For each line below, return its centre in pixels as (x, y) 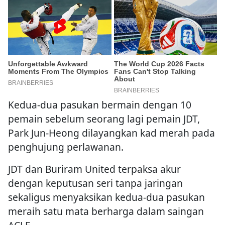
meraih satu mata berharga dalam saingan (106, 211)
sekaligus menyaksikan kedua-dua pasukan (106, 197)
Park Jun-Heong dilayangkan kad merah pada (111, 133)
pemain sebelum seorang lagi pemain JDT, (104, 119)
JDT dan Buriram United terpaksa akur (94, 169)
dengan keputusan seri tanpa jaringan (95, 183)
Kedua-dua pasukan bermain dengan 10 (100, 105)
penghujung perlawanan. (66, 147)
